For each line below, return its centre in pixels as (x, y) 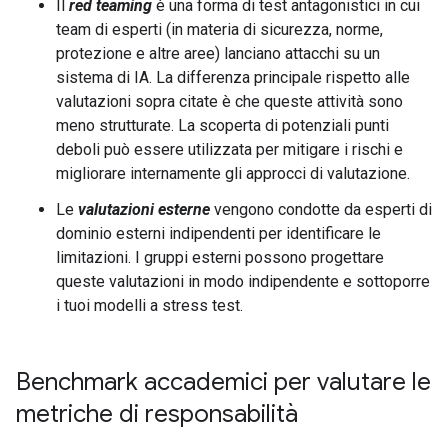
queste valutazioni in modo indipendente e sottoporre (243, 281)
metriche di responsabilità (157, 414)
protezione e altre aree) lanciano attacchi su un (218, 53)
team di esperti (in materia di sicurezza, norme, (219, 29)
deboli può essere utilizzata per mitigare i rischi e (229, 149)
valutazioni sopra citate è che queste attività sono (229, 101)
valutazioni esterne (144, 209)
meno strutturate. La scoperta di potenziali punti (222, 125)
